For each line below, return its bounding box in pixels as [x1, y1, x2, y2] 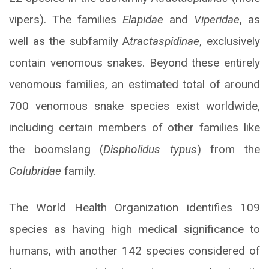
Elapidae [122, 12, 163, 26]
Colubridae [9, 163, 61, 178]
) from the [196, 142, 261, 156]
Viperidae [194, 12, 240, 26]
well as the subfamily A [9, 34, 130, 48]
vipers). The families [9, 12, 122, 26]
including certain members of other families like [9, 120, 260, 134]
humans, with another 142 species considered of [9, 243, 260, 258]
